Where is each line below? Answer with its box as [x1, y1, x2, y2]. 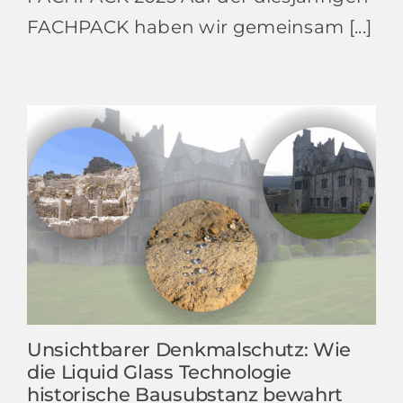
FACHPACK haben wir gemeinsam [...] [26, 15, 372, 38]
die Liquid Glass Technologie [26, 360, 291, 384]
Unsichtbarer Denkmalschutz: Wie [26, 337, 352, 362]
